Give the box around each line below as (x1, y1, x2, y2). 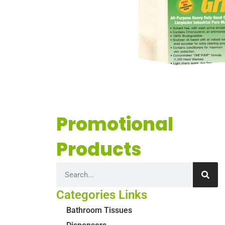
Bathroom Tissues (66, 205, 132, 215)
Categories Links (56, 188, 147, 202)
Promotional (56, 111, 173, 138)
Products (56, 137, 141, 163)
